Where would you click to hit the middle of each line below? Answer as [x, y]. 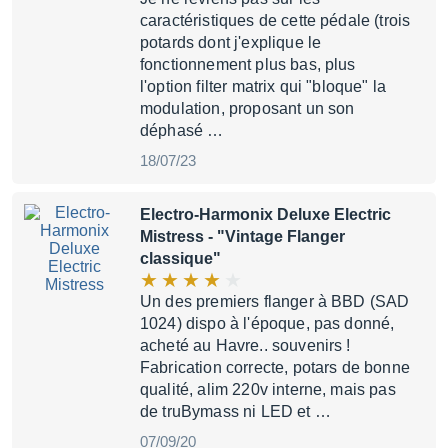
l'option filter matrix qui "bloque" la [263, 86]
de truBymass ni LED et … [235, 411]
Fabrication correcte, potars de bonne [275, 367]
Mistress [172, 236]
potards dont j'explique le [231, 42]
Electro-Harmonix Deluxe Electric [265, 214]
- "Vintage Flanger [274, 236]
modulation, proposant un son [247, 108]
